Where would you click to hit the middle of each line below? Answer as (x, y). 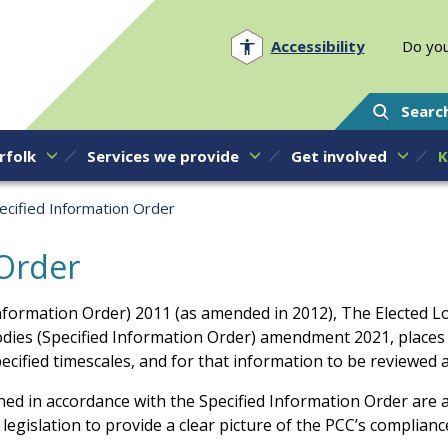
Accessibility (317, 46)
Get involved (338, 155)
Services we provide (163, 155)
